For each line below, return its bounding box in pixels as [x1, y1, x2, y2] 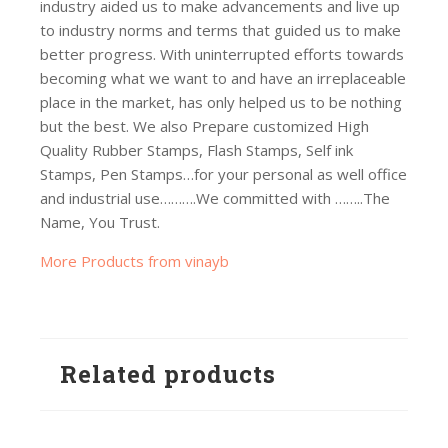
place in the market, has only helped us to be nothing [40, 91, 402, 112]
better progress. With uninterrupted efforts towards [40, 43, 404, 64]
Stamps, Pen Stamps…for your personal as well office [40, 163, 407, 184]
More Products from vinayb [40, 250, 229, 271]
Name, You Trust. [40, 211, 160, 232]
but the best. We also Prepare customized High [40, 115, 369, 136]
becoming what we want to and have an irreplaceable [40, 67, 406, 88]
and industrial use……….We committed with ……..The [40, 187, 390, 208]
